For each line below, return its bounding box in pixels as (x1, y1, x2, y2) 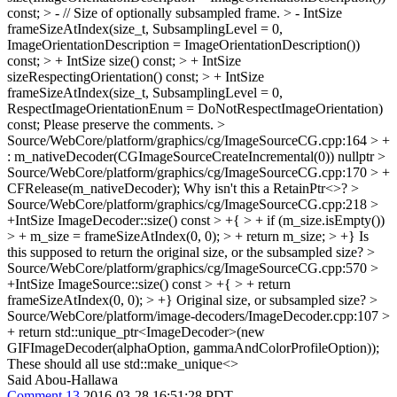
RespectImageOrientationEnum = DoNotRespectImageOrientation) (7, 101, 383, 116)
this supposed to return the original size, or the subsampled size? (7, 245, 367, 260)
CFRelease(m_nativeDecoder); (7, 181, 180, 196)
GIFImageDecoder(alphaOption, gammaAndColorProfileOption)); (7, 340, 379, 355)
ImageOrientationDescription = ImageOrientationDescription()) (7, 37, 360, 52)
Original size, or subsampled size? (173, 292, 370, 307)
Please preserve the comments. (40, 117, 217, 132)
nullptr (334, 149, 378, 164)
